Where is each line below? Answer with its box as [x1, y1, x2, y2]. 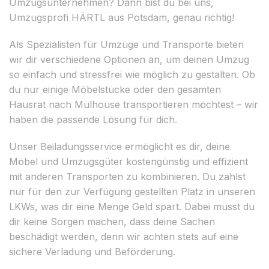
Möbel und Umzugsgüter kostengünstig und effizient [9, 155, 248, 168]
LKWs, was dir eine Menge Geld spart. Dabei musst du [9, 200, 255, 213]
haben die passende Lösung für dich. [9, 113, 177, 125]
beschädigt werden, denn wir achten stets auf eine [9, 230, 238, 243]
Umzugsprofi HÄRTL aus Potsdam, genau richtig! [9, 11, 234, 23]
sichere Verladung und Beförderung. [9, 245, 175, 258]
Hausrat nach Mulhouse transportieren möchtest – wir [9, 98, 258, 110]
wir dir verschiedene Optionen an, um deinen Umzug [9, 53, 249, 65]
